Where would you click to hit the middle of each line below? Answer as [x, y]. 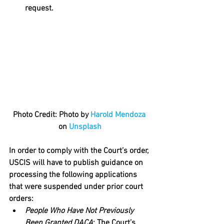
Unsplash [85, 127]
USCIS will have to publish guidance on [77, 163]
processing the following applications [74, 175]
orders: [21, 199]
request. [39, 8]
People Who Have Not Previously [80, 211]
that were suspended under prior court [77, 187]
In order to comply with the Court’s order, [80, 151]
